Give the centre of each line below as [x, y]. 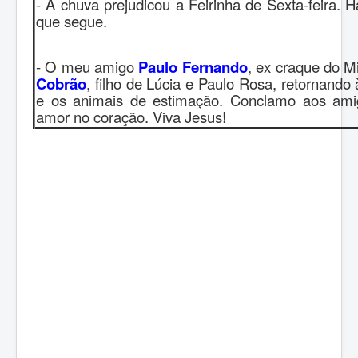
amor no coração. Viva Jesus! [131, 116]
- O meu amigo [88, 66]
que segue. [72, 20]
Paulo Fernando [193, 66]
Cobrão [61, 83]
